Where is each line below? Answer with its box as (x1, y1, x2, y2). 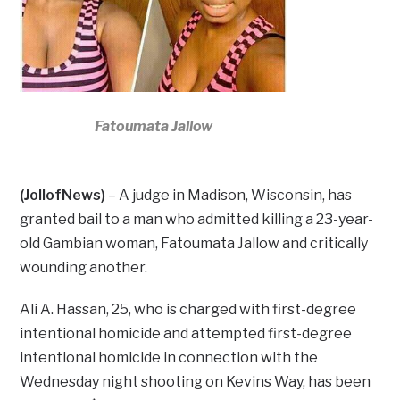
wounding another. (20, 259, 148, 277)
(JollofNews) (20, 187, 106, 204)
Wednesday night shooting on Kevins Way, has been (20, 373, 371, 391)
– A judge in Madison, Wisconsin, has (105, 187, 353, 204)
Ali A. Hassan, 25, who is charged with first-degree (20, 301, 357, 319)
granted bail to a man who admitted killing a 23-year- (20, 211, 374, 229)
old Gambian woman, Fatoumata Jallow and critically (20, 235, 369, 253)
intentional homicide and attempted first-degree (20, 325, 353, 343)
